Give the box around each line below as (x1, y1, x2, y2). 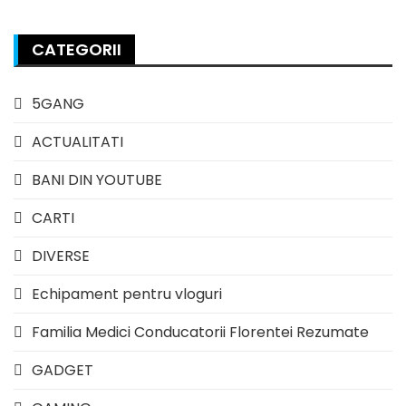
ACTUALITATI (32, 130, 123, 152)
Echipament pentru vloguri (32, 283, 222, 304)
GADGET (32, 359, 93, 381)
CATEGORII (32, 37, 121, 61)
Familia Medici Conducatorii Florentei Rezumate (32, 321, 369, 343)
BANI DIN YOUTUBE (32, 169, 162, 190)
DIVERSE (32, 245, 90, 266)
